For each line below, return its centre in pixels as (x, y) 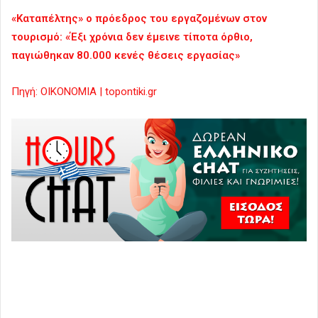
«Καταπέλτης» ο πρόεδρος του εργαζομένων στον (139, 18)
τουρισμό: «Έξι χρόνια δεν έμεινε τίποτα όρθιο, (132, 37)
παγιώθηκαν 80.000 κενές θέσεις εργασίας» (126, 55)
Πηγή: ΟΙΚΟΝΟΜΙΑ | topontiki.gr (84, 91)
